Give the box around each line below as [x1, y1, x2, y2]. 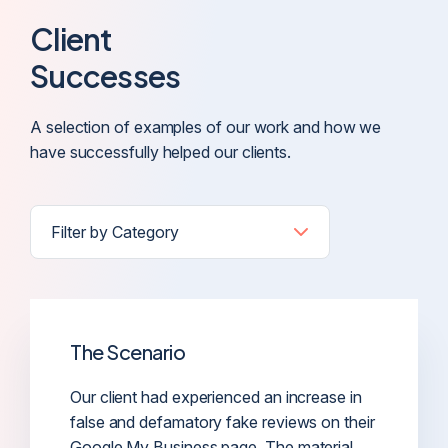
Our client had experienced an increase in [70, 386, 362, 407]
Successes [30, 56, 181, 95]
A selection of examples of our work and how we [30, 116, 382, 137]
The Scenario [70, 338, 185, 364]
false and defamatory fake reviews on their [70, 411, 375, 432]
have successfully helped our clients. [30, 141, 292, 162]
